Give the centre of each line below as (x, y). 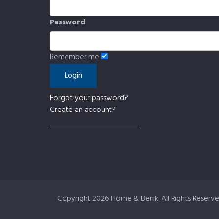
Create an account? (83, 110)
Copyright (75, 199)
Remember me (75, 57)
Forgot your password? (89, 98)
